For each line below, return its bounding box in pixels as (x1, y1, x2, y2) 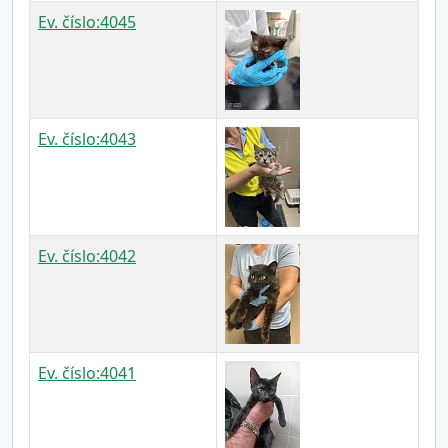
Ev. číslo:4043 (38, 128, 136, 150)
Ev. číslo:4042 (38, 245, 136, 267)
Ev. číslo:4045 (38, 11, 136, 33)
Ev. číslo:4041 (38, 362, 136, 384)
